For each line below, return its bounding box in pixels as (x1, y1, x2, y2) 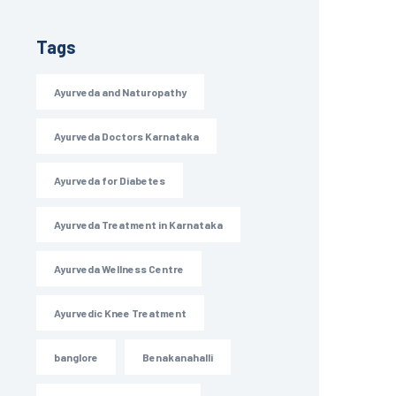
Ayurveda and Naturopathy (54, 86, 187, 99)
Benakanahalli (142, 351, 213, 364)
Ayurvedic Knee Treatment (54, 307, 187, 320)
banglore (54, 351, 98, 364)
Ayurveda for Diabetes (54, 174, 165, 187)
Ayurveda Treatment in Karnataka (54, 218, 223, 232)
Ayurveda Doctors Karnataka (54, 130, 199, 143)
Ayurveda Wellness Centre (54, 263, 184, 276)
